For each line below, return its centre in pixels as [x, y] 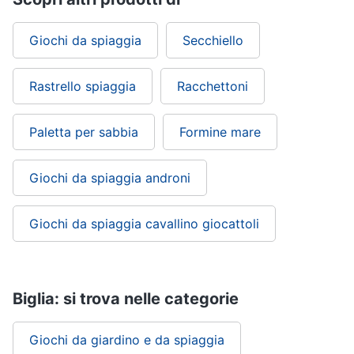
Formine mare [220, 132]
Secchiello [213, 40]
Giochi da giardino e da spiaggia [127, 340]
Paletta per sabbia [84, 132]
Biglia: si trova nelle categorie [126, 299]
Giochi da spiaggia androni [110, 178]
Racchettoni [213, 86]
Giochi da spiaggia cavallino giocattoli [144, 224]
